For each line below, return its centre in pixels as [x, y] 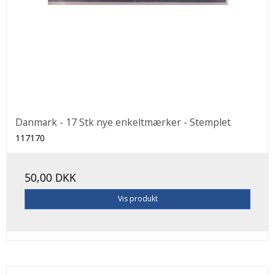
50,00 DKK [50, 178]
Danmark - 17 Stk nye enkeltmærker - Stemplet [123, 122]
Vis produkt [137, 199]
